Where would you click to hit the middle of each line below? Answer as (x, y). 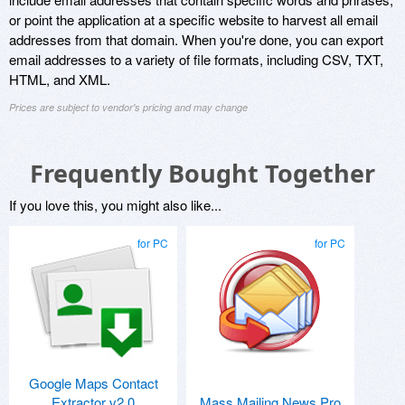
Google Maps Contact (93, 383)
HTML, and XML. (60, 80)
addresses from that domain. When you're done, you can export (196, 40)
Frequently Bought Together (202, 174)
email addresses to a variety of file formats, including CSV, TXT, (196, 60)
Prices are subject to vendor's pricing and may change (128, 108)
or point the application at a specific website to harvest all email (193, 20)
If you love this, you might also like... (115, 205)
